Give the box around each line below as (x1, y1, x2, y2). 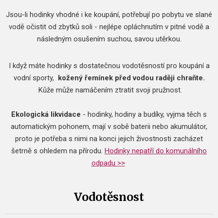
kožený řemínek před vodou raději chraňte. (57, 73, 205, 83)
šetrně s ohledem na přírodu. (11, 146, 105, 156)
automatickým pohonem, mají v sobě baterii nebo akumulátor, (11, 122, 207, 131)
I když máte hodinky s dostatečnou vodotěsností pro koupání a (8, 61, 210, 71)
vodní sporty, (13, 73, 58, 83)
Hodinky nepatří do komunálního (105, 146, 207, 156)
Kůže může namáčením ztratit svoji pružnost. (36, 86, 182, 95)
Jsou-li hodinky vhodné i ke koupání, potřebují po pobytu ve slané (6, 10, 212, 19)
